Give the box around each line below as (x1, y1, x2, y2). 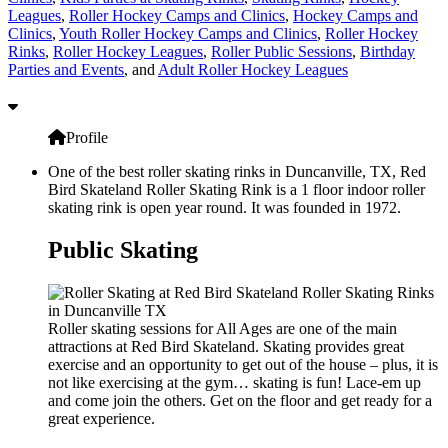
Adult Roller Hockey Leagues (158, 60, 348, 78)
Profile (66, 128, 108, 146)
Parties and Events (8, 60, 124, 78)
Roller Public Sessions (211, 42, 352, 60)
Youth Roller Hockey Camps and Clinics (59, 24, 317, 42)
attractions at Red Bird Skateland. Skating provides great (48, 337, 404, 355)
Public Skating (48, 236, 198, 263)
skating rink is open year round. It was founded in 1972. (48, 198, 401, 216)
